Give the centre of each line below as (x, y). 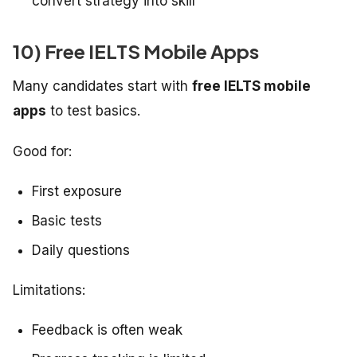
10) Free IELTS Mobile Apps (136, 51)
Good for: (42, 152)
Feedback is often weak (107, 330)
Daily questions (81, 251)
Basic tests (67, 221)
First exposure (77, 192)
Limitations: (49, 290)
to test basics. (93, 111)
